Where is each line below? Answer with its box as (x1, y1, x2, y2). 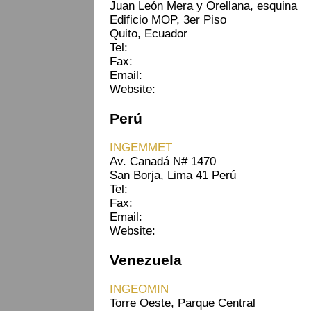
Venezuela (110, 251, 182, 268)
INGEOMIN (110, 282, 169, 296)
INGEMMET (110, 140, 172, 154)
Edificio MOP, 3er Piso (110, 12, 226, 26)
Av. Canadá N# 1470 (110, 154, 216, 168)
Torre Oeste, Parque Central (110, 296, 255, 310)
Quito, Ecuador (110, 26, 187, 40)
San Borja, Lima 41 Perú (110, 168, 236, 182)
